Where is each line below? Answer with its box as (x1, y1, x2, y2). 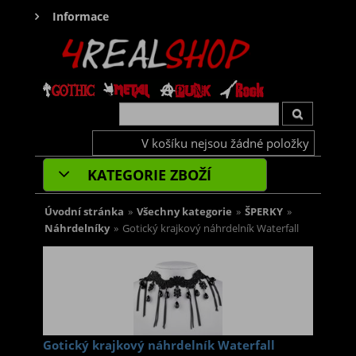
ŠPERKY (245, 205, 283, 219)
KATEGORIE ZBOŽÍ (83, 165, 211, 185)
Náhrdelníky (44, 222, 110, 236)
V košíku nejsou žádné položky (141, 135, 309, 152)
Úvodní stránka (44, 205, 124, 219)
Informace (52, 9, 109, 24)
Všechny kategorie (137, 205, 232, 219)
